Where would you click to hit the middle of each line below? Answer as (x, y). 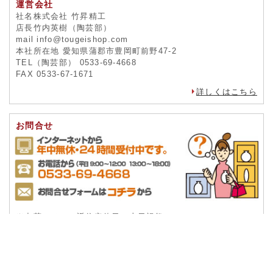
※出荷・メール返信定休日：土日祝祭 (90, 216)
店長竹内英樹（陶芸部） (64, 27)
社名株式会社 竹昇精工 (61, 16)
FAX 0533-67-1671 (55, 74)
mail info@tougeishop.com (72, 39)
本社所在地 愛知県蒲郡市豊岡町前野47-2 (96, 51)
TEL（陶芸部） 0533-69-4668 (76, 62)
